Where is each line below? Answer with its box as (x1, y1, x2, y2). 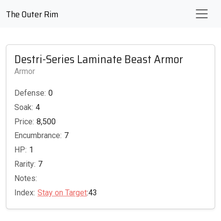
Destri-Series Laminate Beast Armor (14, 50, 183, 68)
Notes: (14, 173, 37, 183)
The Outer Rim (6, 7, 58, 21)
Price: (14, 116, 34, 126)
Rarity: (14, 159, 36, 169)
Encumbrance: (14, 131, 62, 141)
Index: (14, 187, 35, 197)
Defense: (14, 88, 46, 98)
